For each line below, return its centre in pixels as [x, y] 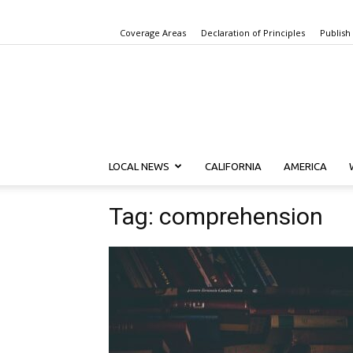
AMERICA [305, 166]
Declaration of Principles [253, 33]
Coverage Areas [153, 33]
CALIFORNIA [233, 166]
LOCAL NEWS [139, 166]
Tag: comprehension [216, 216]
